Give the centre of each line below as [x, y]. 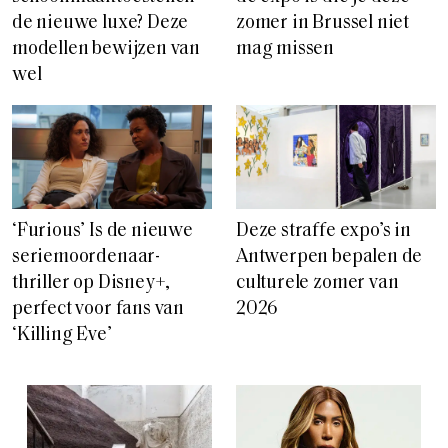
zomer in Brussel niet [323, 23]
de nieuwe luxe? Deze [100, 23]
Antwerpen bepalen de [329, 258]
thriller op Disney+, [91, 284]
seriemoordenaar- [86, 258]
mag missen [285, 49]
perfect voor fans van [98, 310]
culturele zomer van [317, 284]
